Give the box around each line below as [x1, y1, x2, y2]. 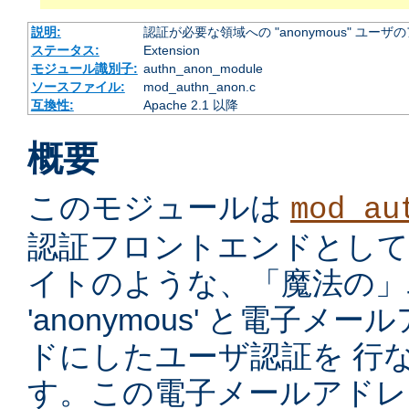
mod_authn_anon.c [142, 79, 256, 95]
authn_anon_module [142, 61, 263, 77]
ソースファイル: [30, 79, 125, 95]
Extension [142, 43, 200, 58]
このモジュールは [27, 190, 290, 225]
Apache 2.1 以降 [142, 98, 238, 113]
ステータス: [30, 43, 100, 58]
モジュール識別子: [30, 61, 138, 77]
